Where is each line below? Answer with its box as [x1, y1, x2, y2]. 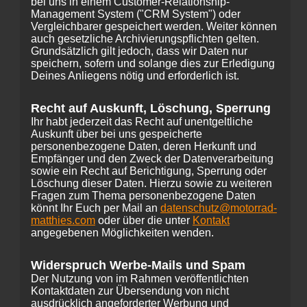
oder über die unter [95, 214, 193, 226]
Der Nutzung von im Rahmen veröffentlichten [31, 273, 249, 284]
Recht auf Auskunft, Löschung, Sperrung [31, 101, 271, 115]
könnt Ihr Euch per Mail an [31, 202, 160, 214]
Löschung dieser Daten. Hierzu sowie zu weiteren [31, 177, 272, 189]
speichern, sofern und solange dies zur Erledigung [31, 58, 275, 69]
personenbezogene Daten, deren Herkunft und [31, 140, 256, 152]
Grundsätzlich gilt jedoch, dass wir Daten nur [31, 45, 247, 57]
